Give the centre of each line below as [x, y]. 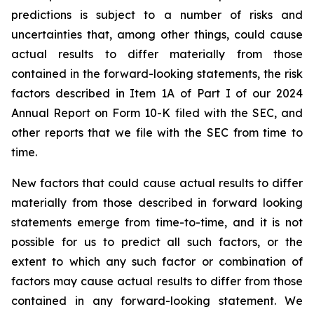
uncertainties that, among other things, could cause [157, 34]
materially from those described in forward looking [157, 203]
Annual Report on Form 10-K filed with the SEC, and [157, 113]
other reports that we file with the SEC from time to [157, 132]
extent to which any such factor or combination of [157, 261]
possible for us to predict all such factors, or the [157, 242]
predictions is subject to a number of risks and [157, 15]
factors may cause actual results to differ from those [157, 281]
